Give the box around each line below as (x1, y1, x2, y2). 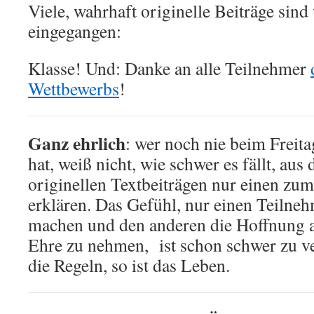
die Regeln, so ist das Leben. (28, 253, 230, 277)
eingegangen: (28, 19, 121, 43)
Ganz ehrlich (28, 130, 125, 156)
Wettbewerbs (28, 76, 119, 100)
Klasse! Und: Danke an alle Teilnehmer (28, 56, 310, 80)
